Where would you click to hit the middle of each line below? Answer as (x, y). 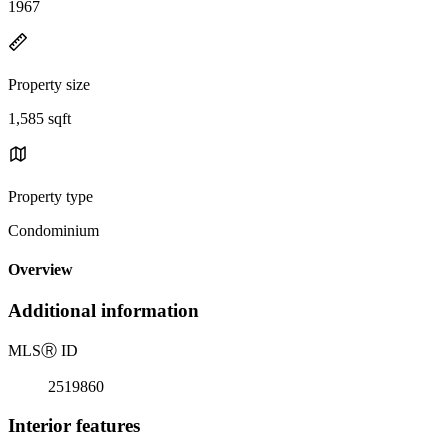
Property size (49, 84)
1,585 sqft (39, 118)
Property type (50, 196)
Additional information (103, 311)
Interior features (74, 425)
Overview (40, 270)
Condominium (53, 230)
